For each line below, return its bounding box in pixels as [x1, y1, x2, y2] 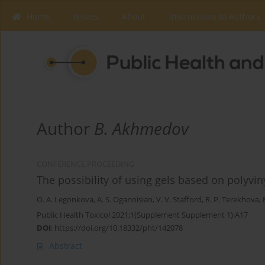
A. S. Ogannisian [97, 195, 153, 205]
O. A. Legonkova [37, 195, 93, 205]
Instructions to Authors [169, 11, 260, 22]
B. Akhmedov [94, 117, 189, 140]
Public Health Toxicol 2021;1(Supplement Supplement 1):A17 [37, 209, 248, 221]
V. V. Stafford [156, 195, 202, 205]
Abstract [49, 240, 82, 252]
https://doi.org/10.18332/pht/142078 [54, 222, 183, 234]
